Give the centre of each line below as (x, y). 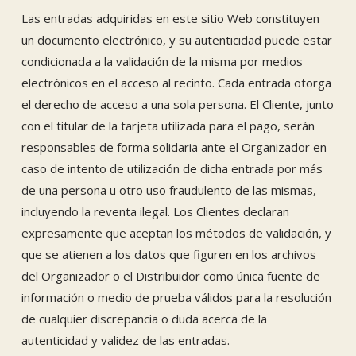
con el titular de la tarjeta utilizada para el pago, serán (168, 125)
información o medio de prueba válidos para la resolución (176, 297)
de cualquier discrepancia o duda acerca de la (144, 318)
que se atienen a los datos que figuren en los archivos (168, 254)
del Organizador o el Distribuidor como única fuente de (170, 275)
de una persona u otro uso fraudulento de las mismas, (168, 190)
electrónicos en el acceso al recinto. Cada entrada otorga (176, 82)
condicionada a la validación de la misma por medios (162, 61)
